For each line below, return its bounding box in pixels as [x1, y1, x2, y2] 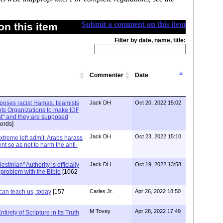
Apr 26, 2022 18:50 [135, 188, 181, 194]
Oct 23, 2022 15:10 [135, 133, 181, 139]
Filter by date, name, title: [114, 37, 186, 44]
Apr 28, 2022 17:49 [135, 208, 181, 214]
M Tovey [90, 208, 111, 214]
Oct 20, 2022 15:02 [135, 100, 181, 106]
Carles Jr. [90, 188, 113, 194]
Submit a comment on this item [82, 20, 186, 28]
